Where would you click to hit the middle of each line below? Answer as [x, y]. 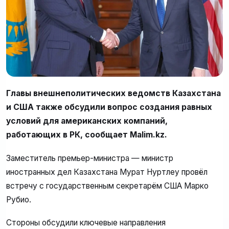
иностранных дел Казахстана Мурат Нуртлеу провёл [107, 172]
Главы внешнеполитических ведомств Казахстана [113, 94]
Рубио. [19, 199]
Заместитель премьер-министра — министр [90, 158]
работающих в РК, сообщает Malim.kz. [87, 135]
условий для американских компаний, [87, 121]
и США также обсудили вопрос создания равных [109, 107]
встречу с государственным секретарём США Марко [107, 186]
